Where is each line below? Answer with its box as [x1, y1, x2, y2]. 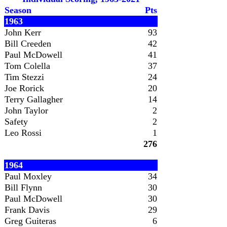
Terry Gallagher [5, 94, 63, 104]
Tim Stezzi [5, 72, 44, 82]
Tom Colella [5, 61, 50, 71]
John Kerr [5, 27, 41, 37]
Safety [5, 117, 28, 127]
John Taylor [5, 105, 48, 116]
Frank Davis [5, 205, 50, 215]
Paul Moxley [5, 171, 52, 181]
